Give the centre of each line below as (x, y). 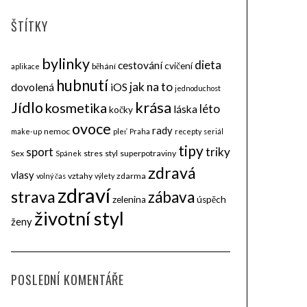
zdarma (131, 176)
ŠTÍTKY (29, 26)
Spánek (69, 153)
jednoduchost (198, 88)
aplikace (25, 66)
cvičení (179, 66)
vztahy (80, 176)
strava (33, 197)
